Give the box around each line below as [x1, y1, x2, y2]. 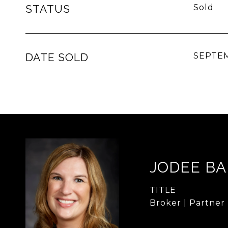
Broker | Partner [150, 198, 225, 208]
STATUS [25, 3, 70, 15]
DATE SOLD [25, 51, 89, 64]
